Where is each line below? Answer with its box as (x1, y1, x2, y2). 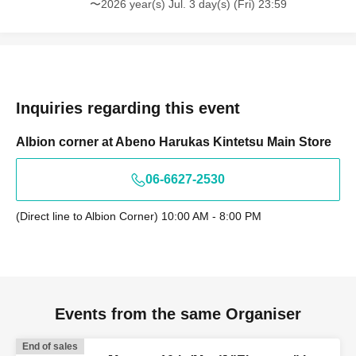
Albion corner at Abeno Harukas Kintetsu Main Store (16, 135, 331, 149)
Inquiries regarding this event (16, 99, 240, 118)
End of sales (22, 341, 78, 353)
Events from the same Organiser (55, 305, 301, 323)
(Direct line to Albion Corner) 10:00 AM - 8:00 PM (16, 210, 261, 223)
